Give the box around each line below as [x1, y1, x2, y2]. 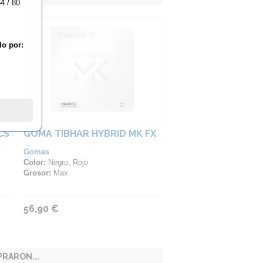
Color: [23, 158, 46, 167]
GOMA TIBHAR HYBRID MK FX [23, 128, 156, 139]
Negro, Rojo [46, 158, 88, 167]
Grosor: [23, 168, 51, 177]
